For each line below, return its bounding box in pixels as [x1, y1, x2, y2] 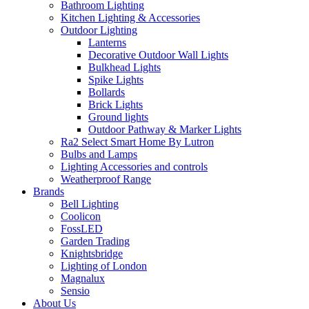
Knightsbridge [61, 247, 123, 259]
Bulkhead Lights [88, 61, 161, 73]
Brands [33, 185, 64, 197]
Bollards [88, 86, 125, 98]
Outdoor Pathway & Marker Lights [88, 123, 241, 135]
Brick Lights [88, 98, 143, 110]
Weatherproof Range [61, 172, 151, 185]
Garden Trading [61, 235, 130, 247]
